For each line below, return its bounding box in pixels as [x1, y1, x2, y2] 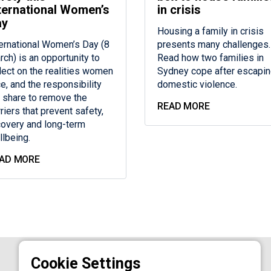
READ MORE [157, 100, 210, 113]
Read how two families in [157, 52, 264, 64]
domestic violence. [157, 79, 237, 91]
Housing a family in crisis [157, 25, 264, 38]
